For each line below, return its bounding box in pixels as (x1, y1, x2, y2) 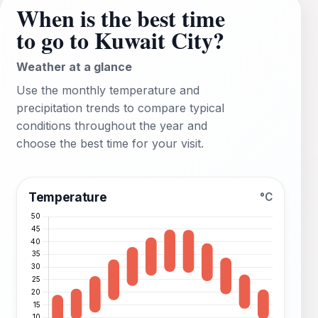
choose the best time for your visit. (16, 136, 204, 151)
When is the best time (16, 1, 225, 35)
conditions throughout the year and (16, 119, 207, 133)
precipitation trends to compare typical (16, 101, 224, 116)
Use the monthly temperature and (16, 83, 199, 98)
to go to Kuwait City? (16, 23, 224, 57)
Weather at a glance (16, 60, 132, 75)
